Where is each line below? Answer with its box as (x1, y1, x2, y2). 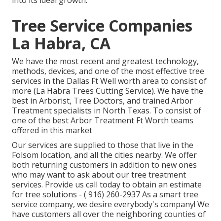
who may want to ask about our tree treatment (12, 169, 186, 181)
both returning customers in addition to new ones (12, 159, 197, 171)
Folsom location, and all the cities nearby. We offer (12, 149, 197, 161)
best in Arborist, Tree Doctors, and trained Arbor (12, 95, 193, 107)
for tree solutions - (12, 189, 84, 200)
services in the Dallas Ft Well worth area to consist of (12, 75, 207, 87)
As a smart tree (140, 189, 198, 200)
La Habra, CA (12, 33, 110, 54)
